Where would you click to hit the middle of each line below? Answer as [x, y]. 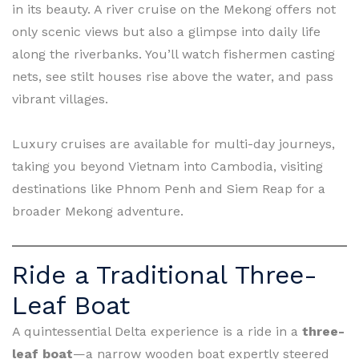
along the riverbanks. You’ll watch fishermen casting [173, 54]
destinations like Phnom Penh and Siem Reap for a [169, 188]
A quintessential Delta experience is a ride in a [157, 331]
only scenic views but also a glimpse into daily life [166, 31]
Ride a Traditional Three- [165, 274]
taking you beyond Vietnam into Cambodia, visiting [167, 166]
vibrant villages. [60, 99]
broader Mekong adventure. [98, 211]
